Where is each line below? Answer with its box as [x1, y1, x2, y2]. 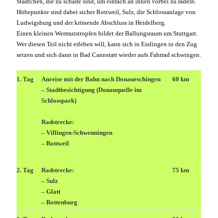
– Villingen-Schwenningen [41, 128, 113, 136]
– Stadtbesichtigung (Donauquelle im [41, 86, 142, 94]
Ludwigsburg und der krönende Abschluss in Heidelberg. [17, 19, 166, 27]
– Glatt [41, 188, 61, 196]
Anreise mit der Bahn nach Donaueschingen [41, 75, 161, 83]
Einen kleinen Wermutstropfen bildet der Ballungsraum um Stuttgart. [17, 30, 198, 37]
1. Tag [17, 75, 34, 83]
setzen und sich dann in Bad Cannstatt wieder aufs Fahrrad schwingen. [17, 51, 201, 59]
